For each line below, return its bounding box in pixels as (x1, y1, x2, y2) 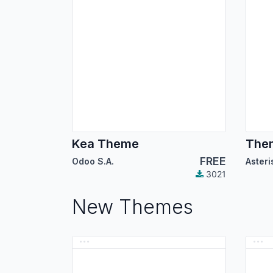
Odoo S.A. (72, 156, 114, 167)
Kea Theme (72, 136, 139, 152)
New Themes (72, 195, 193, 219)
